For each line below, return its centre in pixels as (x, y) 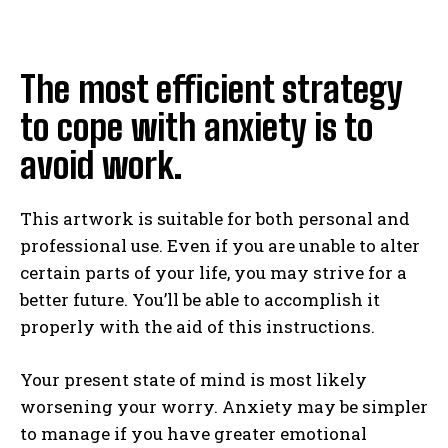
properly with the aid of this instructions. (197, 326)
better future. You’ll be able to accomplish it (200, 299)
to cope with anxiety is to (196, 127)
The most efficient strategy (211, 89)
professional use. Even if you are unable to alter (220, 245)
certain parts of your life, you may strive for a (213, 272)
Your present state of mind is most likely (193, 379)
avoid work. (101, 165)
